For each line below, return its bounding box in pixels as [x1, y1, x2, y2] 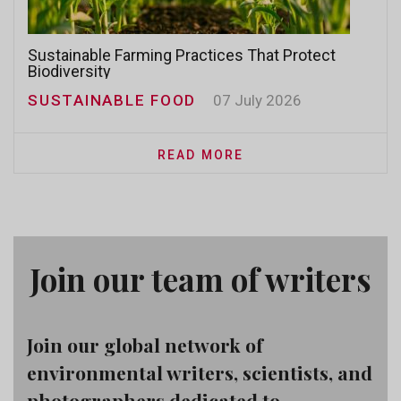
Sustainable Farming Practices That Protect [28, 46, 336, 64]
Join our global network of [27, 332, 263, 357]
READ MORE [158, 148, 243, 162]
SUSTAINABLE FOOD [28, 91, 196, 109]
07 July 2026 [213, 91, 302, 109]
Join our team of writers [30, 258, 371, 300]
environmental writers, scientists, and [27, 360, 372, 385]
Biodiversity [28, 62, 111, 81]
